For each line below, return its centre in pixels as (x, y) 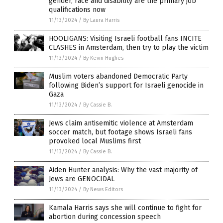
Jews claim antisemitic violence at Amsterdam (121, 123)
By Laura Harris (101, 20)
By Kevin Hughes (103, 58)
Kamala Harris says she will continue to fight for (125, 208)
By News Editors (103, 190)
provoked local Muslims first (95, 141)
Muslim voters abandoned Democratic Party (118, 77)
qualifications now (77, 10)
